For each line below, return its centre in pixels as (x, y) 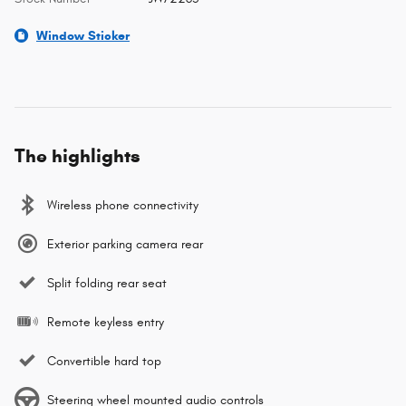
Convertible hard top (104, 361)
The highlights (77, 155)
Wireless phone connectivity (123, 205)
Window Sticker (83, 35)
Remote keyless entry (106, 322)
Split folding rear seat (107, 283)
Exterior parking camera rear (125, 244)
